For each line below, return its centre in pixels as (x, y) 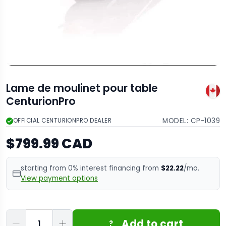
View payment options (59, 178)
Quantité (24, 215)
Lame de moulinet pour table (82, 88)
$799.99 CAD (49, 143)
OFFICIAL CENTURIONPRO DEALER (63, 121)
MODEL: (177, 121)
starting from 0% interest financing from (91, 168)
